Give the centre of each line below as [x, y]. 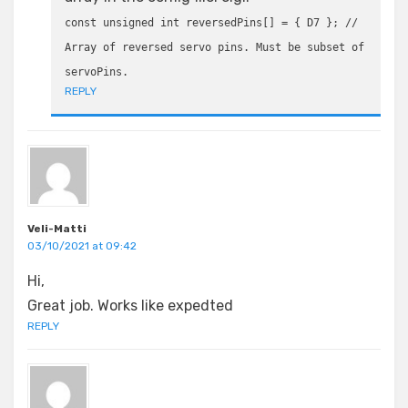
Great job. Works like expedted [130, 305]
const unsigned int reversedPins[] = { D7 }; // [211, 22]
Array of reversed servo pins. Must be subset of [214, 47]
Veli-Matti [57, 228]
